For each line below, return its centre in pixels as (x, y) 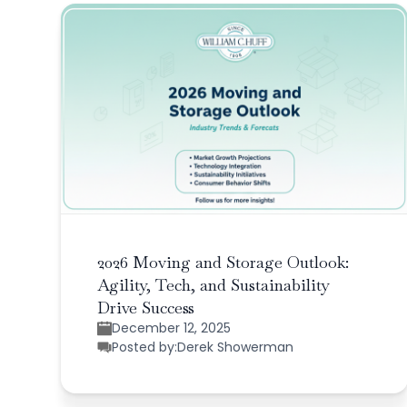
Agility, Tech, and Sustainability (214, 284)
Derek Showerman (236, 347)
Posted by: (145, 347)
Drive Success (146, 307)
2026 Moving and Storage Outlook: (223, 262)
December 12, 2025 (172, 328)
